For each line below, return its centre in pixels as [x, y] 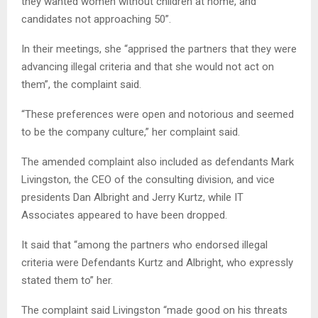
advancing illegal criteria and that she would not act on [148, 66]
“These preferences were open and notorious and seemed [158, 114]
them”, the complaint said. [81, 84]
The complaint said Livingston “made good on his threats [154, 310]
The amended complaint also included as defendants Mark [158, 161]
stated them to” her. [67, 280]
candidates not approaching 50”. [96, 19]
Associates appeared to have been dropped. [124, 215]
